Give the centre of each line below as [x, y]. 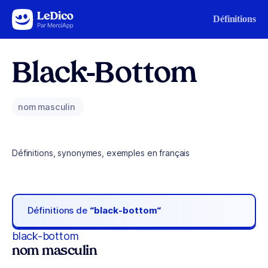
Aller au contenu [45, 16]
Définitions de [59, 211]
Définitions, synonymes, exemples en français [101, 153]
